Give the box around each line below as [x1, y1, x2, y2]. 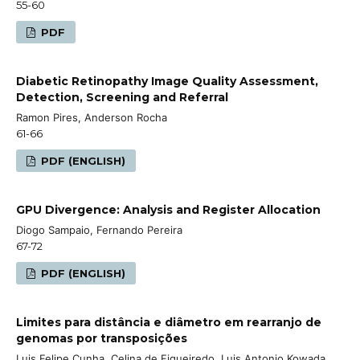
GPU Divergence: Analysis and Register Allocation [16, 202, 321, 217]
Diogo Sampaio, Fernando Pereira [16, 223, 182, 236]
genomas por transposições [16, 330, 187, 346]
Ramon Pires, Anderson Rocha [16, 110, 167, 124]
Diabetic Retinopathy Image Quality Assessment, [16, 73, 318, 88]
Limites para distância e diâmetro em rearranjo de [16, 314, 321, 329]
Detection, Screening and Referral [16, 89, 228, 104]
